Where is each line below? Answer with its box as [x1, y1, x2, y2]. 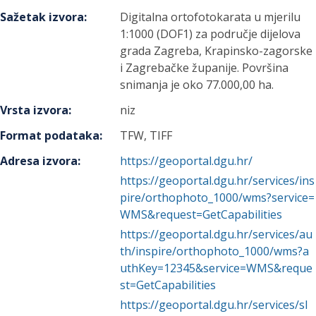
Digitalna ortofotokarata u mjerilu [120, 9, 301, 25]
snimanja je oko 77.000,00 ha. [120, 77, 274, 92]
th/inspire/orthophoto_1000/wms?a [120, 243, 310, 259]
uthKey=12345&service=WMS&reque [120, 260, 313, 276]
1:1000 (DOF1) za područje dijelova [120, 26, 301, 42]
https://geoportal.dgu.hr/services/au [120, 226, 313, 242]
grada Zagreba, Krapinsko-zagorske [120, 43, 313, 59]
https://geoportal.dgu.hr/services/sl [120, 297, 308, 312]
